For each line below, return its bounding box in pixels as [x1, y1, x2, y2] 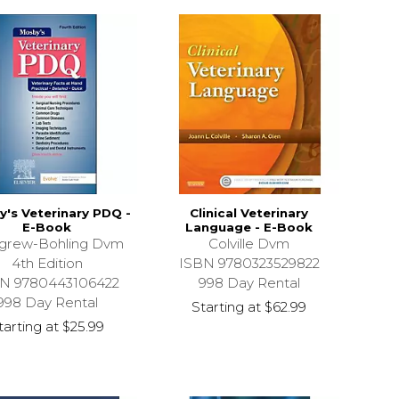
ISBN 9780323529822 [178, 254, 320, 272]
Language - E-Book [185, 219, 313, 234]
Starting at [191, 297, 262, 315]
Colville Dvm [208, 234, 290, 252]
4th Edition [11, 254, 83, 272]
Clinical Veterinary [190, 205, 309, 220]
